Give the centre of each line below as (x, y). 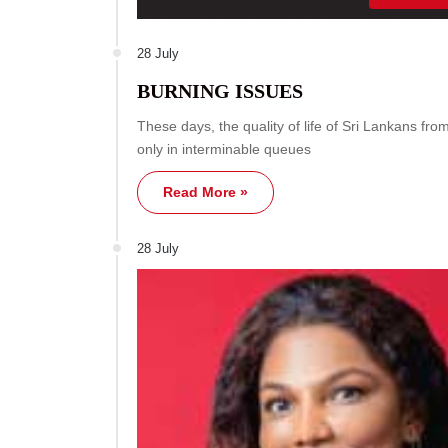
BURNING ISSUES (220, 90)
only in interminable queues (224, 148)
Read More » (205, 191)
